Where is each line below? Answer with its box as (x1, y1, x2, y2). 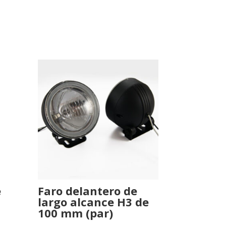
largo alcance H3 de (38, 194, 149, 209)
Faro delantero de (38, 183, 138, 198)
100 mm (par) (38, 205, 114, 220)
